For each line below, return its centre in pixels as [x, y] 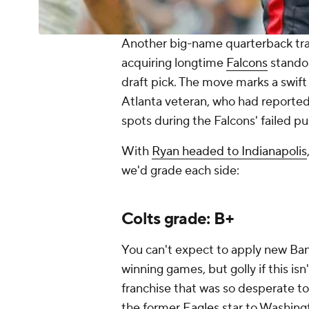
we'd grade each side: [180, 171]
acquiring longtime [174, 63]
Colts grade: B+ [178, 219]
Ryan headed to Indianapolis [229, 152]
